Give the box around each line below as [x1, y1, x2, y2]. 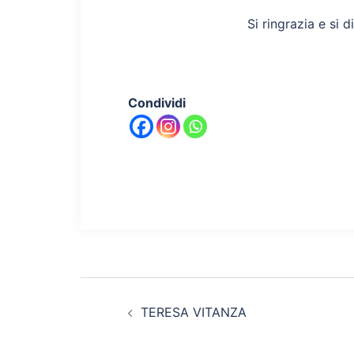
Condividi [128, 95, 186, 111]
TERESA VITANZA [141, 304, 247, 320]
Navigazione [80, 276, 259, 312]
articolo [80, 311, 190, 348]
